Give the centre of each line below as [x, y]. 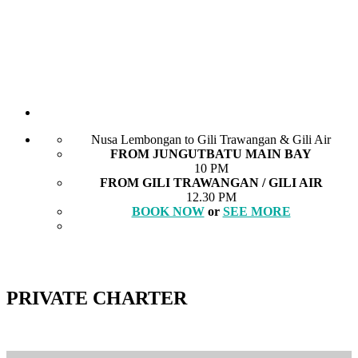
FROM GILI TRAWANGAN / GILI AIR [211, 183]
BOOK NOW [168, 212]
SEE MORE [257, 212]
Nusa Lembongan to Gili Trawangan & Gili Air [211, 140]
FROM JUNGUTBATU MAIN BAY [211, 154]
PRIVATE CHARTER [97, 298]
